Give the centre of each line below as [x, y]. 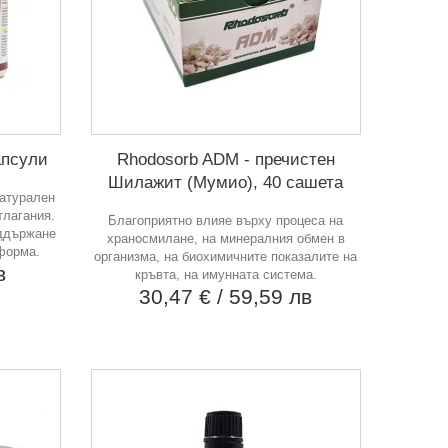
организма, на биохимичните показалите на [226, 256]
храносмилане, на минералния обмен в [225, 238]
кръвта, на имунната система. [225, 274]
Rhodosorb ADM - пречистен [225, 159]
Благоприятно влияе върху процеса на [226, 220]
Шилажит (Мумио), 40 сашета [226, 182]
